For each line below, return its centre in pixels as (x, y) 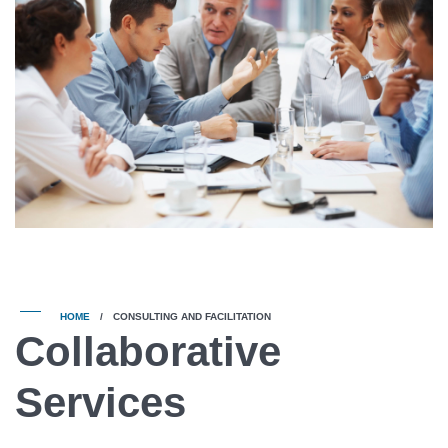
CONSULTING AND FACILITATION (192, 316)
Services (100, 402)
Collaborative (148, 351)
